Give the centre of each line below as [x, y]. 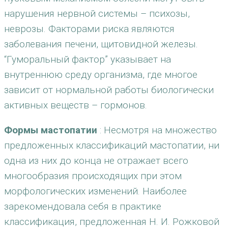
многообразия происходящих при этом [93, 176]
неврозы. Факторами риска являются [89, 29]
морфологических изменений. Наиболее [95, 191]
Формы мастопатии [51, 130]
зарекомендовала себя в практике [83, 206]
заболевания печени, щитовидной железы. [101, 44]
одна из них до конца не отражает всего [96, 161]
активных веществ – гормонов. [76, 105]
